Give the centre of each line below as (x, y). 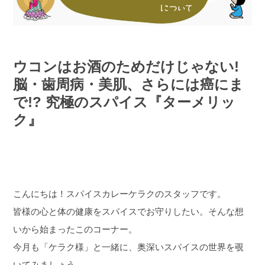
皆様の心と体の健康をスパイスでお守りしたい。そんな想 (129, 211)
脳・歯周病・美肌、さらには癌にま (129, 84)
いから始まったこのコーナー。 (75, 229)
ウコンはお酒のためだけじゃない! (126, 66)
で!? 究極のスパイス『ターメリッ (125, 102)
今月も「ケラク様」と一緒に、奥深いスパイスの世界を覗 (129, 247)
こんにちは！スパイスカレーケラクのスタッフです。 (120, 193)
